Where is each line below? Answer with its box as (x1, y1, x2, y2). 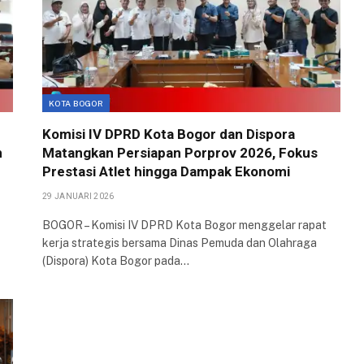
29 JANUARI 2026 (42, 192, 115, 201)
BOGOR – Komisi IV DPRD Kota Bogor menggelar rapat (42, 219, 327, 232)
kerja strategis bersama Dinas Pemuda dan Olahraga (42, 236, 317, 250)
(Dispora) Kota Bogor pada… (42, 254, 189, 268)
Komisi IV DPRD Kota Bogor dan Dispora (42, 126, 295, 143)
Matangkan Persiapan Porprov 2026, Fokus (42, 145, 318, 162)
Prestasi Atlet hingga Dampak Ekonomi (42, 163, 290, 180)
